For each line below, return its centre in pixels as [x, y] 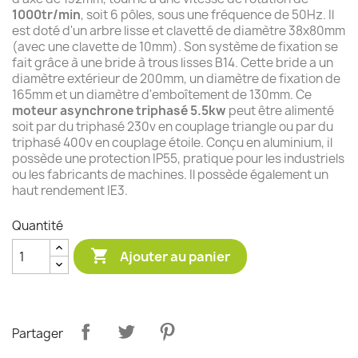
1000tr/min [46, 15]
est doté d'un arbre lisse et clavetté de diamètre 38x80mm [179, 31]
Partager [38, 333]
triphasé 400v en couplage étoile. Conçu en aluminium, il [172, 143]
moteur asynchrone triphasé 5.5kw [119, 111]
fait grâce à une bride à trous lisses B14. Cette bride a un [173, 63]
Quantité [38, 226]
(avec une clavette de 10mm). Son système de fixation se [175, 47]
